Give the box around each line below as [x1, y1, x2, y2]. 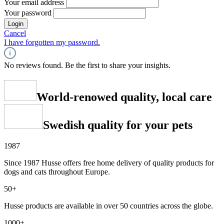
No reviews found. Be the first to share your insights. [4, 60, 170, 69]
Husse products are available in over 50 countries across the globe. [4, 201, 213, 210]
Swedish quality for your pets [43, 118, 192, 131]
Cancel [4, 28, 26, 37]
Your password [4, 8, 53, 17]
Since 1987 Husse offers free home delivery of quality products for [4, 158, 214, 167]
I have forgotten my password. [4, 37, 100, 46]
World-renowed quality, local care [36, 90, 212, 103]
